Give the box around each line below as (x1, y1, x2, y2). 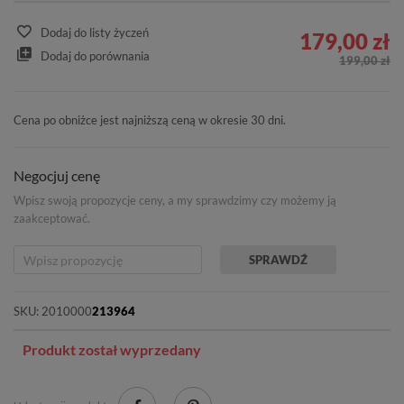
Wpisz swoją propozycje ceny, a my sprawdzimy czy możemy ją (14, 193, 336, 208)
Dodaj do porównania (41, 48, 150, 63)
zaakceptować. (14, 211, 90, 226)
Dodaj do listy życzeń (41, 25, 149, 41)
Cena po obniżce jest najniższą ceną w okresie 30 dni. (14, 113, 286, 128)
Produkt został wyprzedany (23, 341, 201, 359)
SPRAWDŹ (249, 252, 308, 268)
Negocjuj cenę (14, 167, 100, 185)
